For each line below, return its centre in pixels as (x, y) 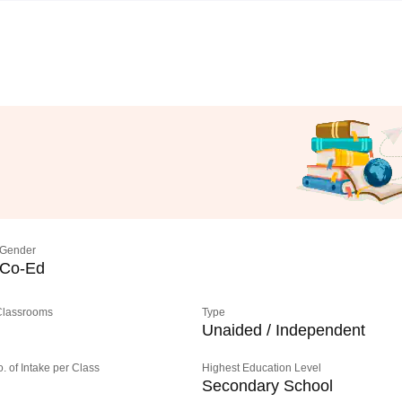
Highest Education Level (262, 368)
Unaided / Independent (284, 330)
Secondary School (268, 386)
